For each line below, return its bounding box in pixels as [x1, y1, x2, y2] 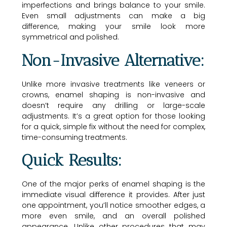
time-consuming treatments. [21, 132, 127, 142]
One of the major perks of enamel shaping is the [21, 179, 206, 190]
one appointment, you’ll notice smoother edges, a [21, 200, 206, 211]
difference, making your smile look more [21, 21, 206, 32]
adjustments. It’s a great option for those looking [21, 110, 206, 121]
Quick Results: [21, 150, 122, 170]
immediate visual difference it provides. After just [21, 190, 206, 200]
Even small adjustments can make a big [21, 11, 206, 21]
